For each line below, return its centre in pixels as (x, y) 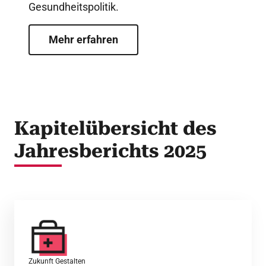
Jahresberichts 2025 (110, 151)
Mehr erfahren (83, 40)
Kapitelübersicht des (115, 129)
